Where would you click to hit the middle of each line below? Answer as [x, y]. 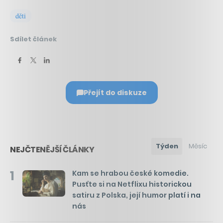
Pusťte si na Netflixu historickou [132, 184]
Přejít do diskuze [115, 93]
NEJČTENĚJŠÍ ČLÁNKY [52, 150]
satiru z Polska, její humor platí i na [136, 195]
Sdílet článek [33, 39]
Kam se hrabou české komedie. [130, 173]
